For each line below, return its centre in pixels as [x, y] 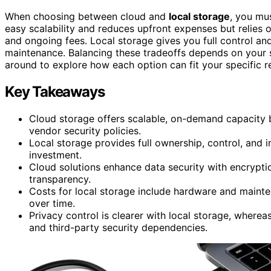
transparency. [60, 179]
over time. [52, 203]
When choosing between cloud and [87, 16]
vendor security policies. [85, 130]
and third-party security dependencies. [118, 227]
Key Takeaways [55, 91]
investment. [55, 155]
